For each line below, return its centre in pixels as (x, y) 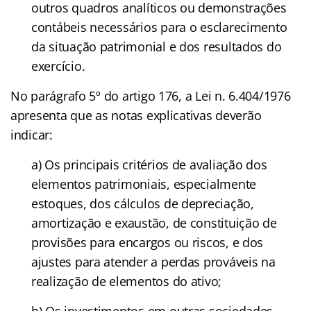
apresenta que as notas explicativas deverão (136, 115)
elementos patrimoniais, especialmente (144, 184)
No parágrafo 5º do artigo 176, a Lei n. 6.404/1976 (151, 95)
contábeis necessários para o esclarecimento (159, 27)
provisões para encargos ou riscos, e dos (148, 242)
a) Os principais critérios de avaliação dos (149, 164)
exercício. (58, 66)
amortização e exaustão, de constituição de (154, 222)
